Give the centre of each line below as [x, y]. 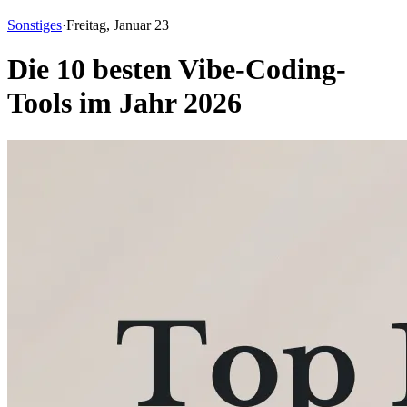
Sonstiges [35, 25]
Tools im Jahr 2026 [124, 103]
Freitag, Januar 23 [118, 25]
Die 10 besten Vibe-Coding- [177, 69]
